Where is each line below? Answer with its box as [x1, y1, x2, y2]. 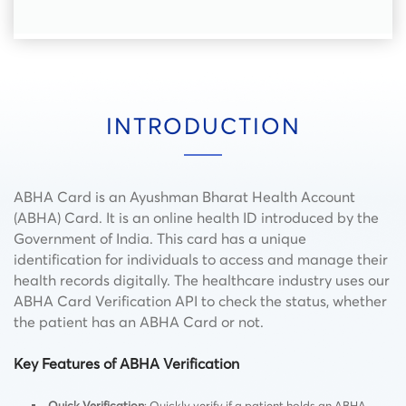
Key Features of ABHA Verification [14, 353, 239, 372]
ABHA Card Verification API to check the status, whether [14, 291, 387, 310]
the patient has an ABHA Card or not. [14, 312, 264, 331]
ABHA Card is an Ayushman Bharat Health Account [14, 187, 355, 206]
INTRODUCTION [105, 111, 301, 140]
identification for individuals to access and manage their [14, 249, 388, 268]
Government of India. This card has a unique [14, 228, 306, 247]
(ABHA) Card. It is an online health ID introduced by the [14, 208, 379, 227]
